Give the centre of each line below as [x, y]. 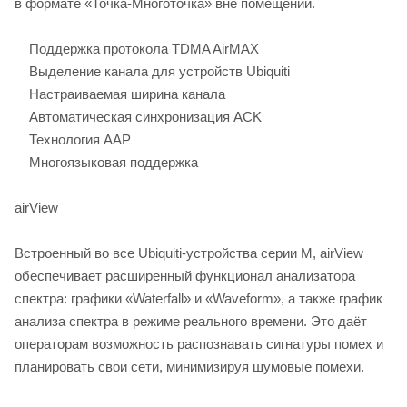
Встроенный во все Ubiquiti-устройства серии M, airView [189, 253]
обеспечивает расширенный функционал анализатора [185, 275]
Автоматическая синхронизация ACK [138, 116]
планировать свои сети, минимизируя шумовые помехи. [189, 366]
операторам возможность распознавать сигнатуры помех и [199, 343]
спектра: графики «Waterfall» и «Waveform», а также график [199, 298]
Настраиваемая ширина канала [120, 94]
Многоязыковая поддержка [106, 162]
